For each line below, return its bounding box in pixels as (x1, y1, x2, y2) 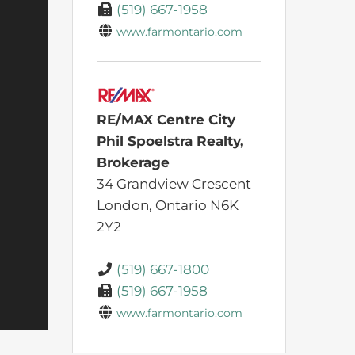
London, (97, 197, 155, 214)
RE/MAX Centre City (97, 112, 235, 128)
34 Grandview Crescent (97, 176, 251, 193)
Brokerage (97, 155, 170, 171)
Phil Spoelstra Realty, (97, 133, 243, 150)
